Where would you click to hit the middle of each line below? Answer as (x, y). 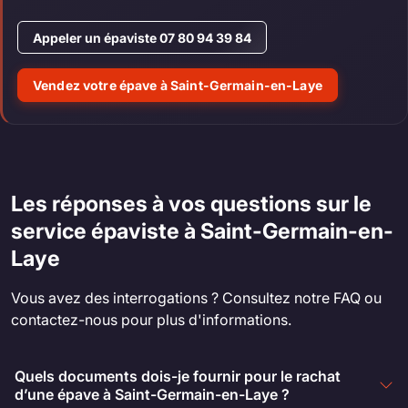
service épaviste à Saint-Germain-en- (202, 230)
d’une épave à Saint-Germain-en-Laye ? (152, 394)
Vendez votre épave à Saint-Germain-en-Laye (178, 86)
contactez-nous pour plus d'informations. (151, 319)
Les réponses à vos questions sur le (191, 203)
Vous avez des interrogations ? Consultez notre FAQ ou (196, 297)
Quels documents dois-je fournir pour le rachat (178, 376)
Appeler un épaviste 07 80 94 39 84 (142, 37)
